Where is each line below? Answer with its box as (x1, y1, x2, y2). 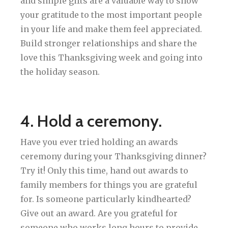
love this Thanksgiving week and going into (20, 52, 203, 63)
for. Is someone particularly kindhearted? (20, 193, 191, 204)
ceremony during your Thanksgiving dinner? (20, 151, 207, 161)
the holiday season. (20, 66, 100, 77)
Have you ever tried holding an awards (20, 136, 178, 147)
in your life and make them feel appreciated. (20, 23, 202, 34)
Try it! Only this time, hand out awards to (20, 165, 188, 176)
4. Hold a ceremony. (20, 110, 162, 131)
